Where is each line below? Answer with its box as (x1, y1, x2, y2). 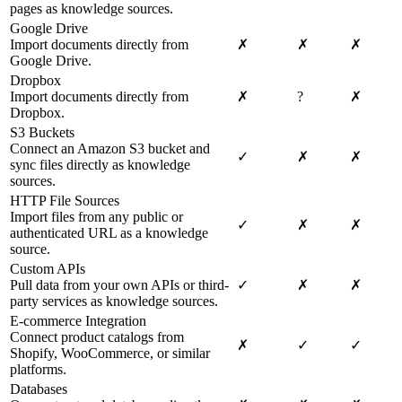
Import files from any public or (10, 209, 183, 225)
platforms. (10, 362, 66, 378)
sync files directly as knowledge (10, 157, 190, 173)
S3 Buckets (10, 125, 74, 141)
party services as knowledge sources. (10, 293, 218, 310)
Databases (10, 381, 67, 398)
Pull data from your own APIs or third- (10, 277, 229, 293)
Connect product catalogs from (10, 329, 184, 345)
